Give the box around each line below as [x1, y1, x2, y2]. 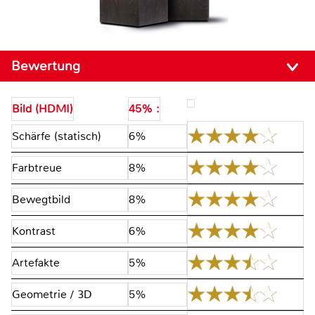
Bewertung [11, 56, 84, 75]
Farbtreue [12, 160, 62, 176]
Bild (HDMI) [12, 101, 73, 117]
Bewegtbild [12, 192, 70, 207]
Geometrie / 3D [12, 287, 92, 302]
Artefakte [12, 255, 60, 271]
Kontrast [12, 224, 56, 239]
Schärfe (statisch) [12, 129, 101, 144]
